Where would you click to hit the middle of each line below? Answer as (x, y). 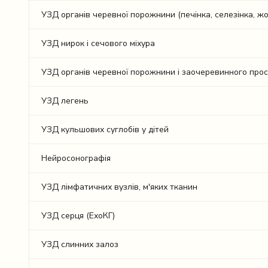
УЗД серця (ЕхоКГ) (78, 216)
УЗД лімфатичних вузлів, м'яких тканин (119, 187)
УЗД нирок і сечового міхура (98, 43)
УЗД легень (65, 101)
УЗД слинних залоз (80, 244)
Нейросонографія (76, 158)
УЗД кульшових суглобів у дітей (105, 130)
